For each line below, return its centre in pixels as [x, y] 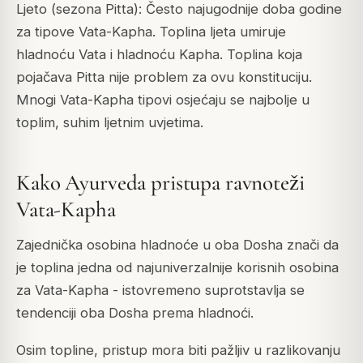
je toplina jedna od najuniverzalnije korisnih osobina [177, 268]
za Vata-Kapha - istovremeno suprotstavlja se [160, 290]
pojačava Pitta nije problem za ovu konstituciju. [164, 77]
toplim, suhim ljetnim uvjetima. [110, 123]
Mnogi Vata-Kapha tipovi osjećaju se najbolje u [163, 100]
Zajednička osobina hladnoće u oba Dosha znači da [177, 245]
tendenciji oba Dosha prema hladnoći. [135, 313]
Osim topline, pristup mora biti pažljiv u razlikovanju [178, 350]
